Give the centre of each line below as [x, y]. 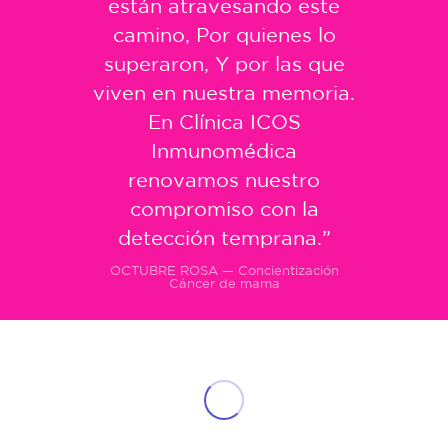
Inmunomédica [224, 151]
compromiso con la [224, 209]
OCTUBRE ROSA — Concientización [224, 271]
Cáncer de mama [224, 284]
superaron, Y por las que [224, 64]
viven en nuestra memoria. [224, 93]
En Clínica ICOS [224, 122]
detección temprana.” [224, 238]
